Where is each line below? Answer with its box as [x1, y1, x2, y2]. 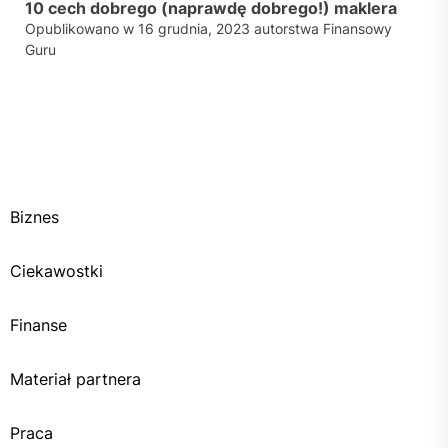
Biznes [10, 206, 59, 227]
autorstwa [250, 19, 323, 37]
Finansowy [323, 19, 392, 37]
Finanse [10, 314, 67, 335]
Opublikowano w [25, 19, 138, 37]
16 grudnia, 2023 [138, 19, 250, 37]
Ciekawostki [10, 260, 103, 281]
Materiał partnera [10, 368, 141, 389]
